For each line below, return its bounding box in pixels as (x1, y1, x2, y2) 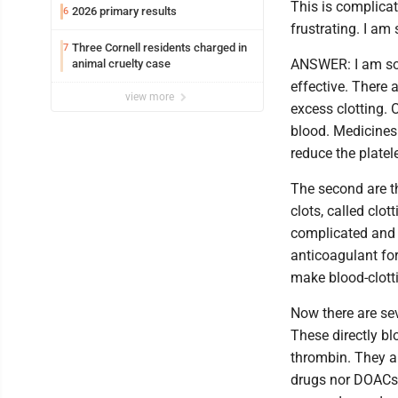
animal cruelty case (72, 57, 171, 70)
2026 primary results (72, 4, 177, 18)
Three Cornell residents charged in (72, 41, 247, 54)
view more (125, 91, 177, 103)
